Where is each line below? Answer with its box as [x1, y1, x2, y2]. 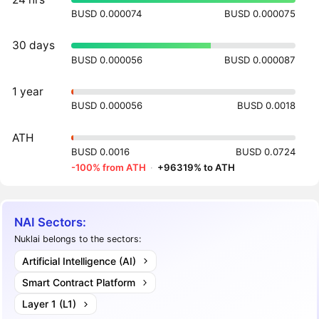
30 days [12, 38, 56, 53]
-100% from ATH [71, 162, 147, 173]
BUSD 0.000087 [224, 53, 296, 66]
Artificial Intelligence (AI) [21, 254, 136, 267]
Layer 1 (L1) [21, 298, 76, 310]
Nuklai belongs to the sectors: [14, 234, 142, 245]
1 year [12, 85, 44, 99]
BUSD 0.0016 [71, 146, 130, 158]
